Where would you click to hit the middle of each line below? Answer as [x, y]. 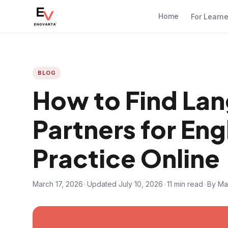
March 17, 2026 [58, 184]
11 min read [185, 184]
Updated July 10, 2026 [125, 184]
